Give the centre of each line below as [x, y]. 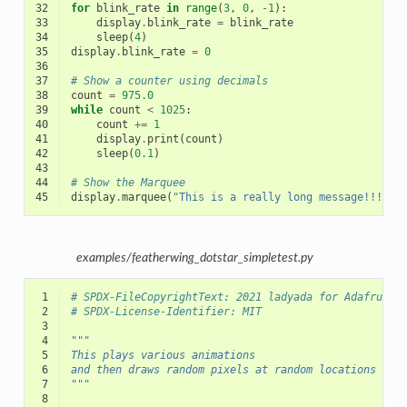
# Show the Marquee [128, 183]
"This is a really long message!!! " [287, 198]
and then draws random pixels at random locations [223, 369]
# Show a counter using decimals [169, 81]
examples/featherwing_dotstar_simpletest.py [194, 258]
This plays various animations [163, 355]
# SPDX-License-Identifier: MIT [166, 311]
